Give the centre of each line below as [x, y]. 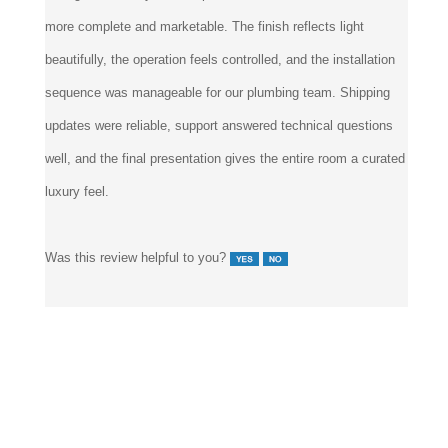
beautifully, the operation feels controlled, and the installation [220, 60]
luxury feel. [77, 192]
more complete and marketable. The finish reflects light [204, 27]
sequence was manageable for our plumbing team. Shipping [217, 93]
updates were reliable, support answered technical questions [219, 126]
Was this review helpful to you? [137, 258]
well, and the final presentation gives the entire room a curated [225, 159]
